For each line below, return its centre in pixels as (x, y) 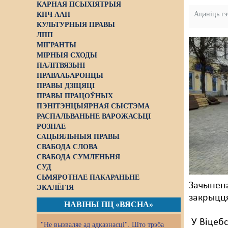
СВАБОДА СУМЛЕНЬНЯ (78, 157)
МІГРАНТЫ (56, 45)
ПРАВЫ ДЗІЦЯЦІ (66, 86)
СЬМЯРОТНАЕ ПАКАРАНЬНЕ (88, 177)
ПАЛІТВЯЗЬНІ (61, 65)
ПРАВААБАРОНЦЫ (70, 76)
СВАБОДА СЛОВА (67, 147)
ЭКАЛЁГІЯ (55, 188)
